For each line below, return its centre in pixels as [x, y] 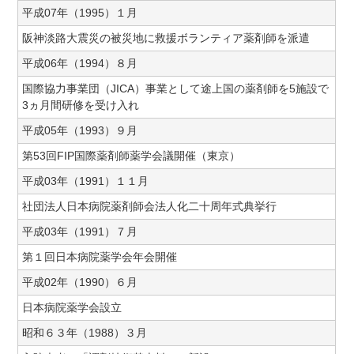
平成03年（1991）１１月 [86, 181]
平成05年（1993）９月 [80, 130]
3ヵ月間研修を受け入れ [81, 105]
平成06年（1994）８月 [80, 63]
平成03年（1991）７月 [80, 232]
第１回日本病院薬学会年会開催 [100, 257]
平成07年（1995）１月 [80, 13]
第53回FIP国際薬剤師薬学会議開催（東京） [132, 156]
